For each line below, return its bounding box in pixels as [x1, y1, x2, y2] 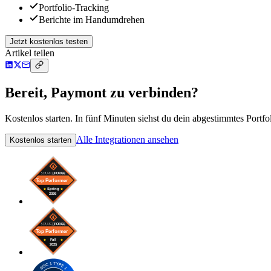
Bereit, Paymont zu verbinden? [5, 85, 198, 101]
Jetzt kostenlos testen [10, 37, 88, 47]
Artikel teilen [5, 48, 54, 59]
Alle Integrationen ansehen [76, 134, 178, 145]
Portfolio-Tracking [39, 2, 109, 13]
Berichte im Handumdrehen [39, 15, 145, 25]
